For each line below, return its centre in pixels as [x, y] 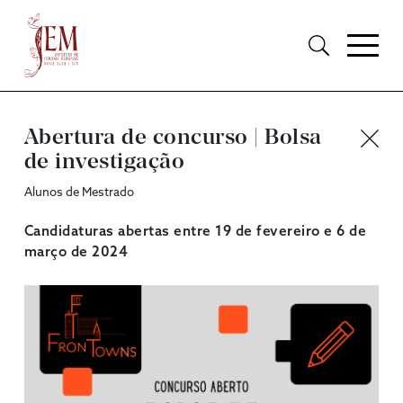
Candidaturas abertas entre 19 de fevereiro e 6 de [195, 232]
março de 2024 [76, 252]
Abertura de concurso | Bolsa [173, 138]
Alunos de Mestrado [79, 192]
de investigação [104, 162]
